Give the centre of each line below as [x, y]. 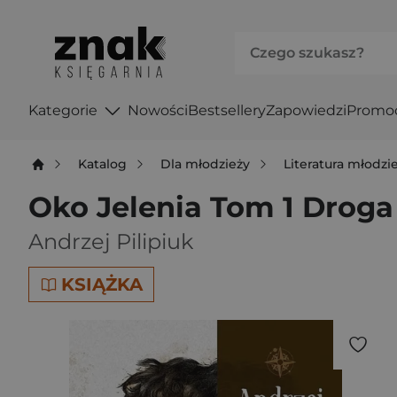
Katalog [103, 163]
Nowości [157, 110]
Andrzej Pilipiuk [111, 241]
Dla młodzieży [206, 163]
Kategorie [63, 110]
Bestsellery [226, 110]
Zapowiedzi [306, 110]
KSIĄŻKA [102, 284]
